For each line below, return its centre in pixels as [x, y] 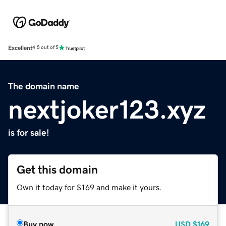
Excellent [20, 48]
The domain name [44, 86]
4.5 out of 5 [45, 48]
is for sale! [29, 132]
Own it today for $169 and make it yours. [89, 187]
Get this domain [57, 169]
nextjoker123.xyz [107, 109]
